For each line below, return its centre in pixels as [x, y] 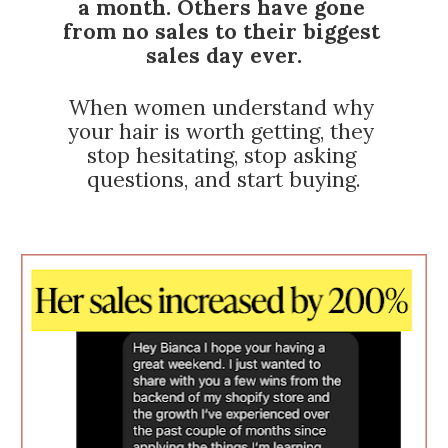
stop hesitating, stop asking [221, 156]
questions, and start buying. [224, 180]
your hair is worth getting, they [221, 132]
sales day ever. [224, 56]
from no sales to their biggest [221, 32]
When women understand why [221, 108]
